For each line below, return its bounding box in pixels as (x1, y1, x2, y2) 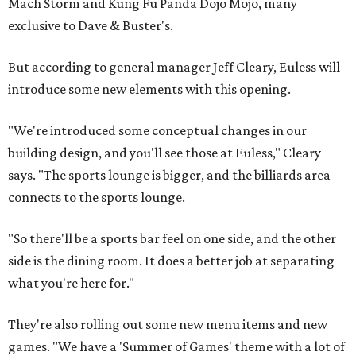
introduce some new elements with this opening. (8, 81, 291, 98)
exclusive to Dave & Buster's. (8, 17, 173, 34)
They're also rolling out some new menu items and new (8, 316, 327, 333)
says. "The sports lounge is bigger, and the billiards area (8, 167, 331, 184)
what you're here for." (8, 275, 134, 292)
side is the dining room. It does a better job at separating (8, 253, 335, 269)
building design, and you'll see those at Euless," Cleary (8, 145, 321, 161)
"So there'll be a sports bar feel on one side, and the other (8, 230, 336, 247)
